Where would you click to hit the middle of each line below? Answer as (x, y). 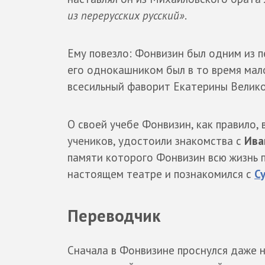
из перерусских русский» (126, 15)
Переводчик (114, 215)
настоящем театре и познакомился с (161, 174)
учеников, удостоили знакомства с (156, 140)
